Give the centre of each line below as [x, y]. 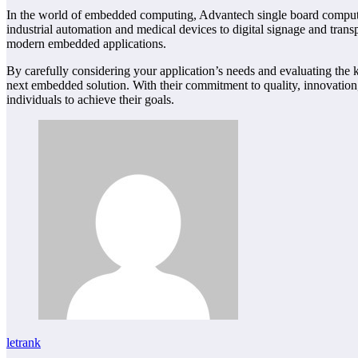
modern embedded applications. [86, 43]
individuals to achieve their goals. [90, 99]
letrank [24, 342]
